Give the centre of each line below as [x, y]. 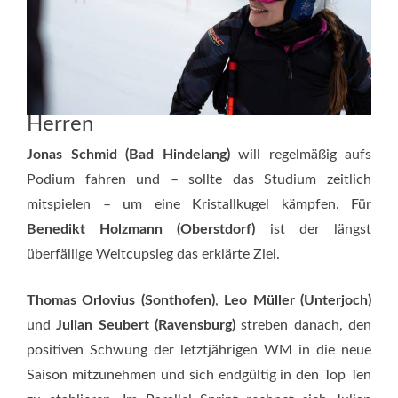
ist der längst [321, 229]
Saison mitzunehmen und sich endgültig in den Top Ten [199, 374]
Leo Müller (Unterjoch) [298, 300]
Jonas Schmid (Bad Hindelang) [128, 154]
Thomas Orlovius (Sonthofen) [121, 300]
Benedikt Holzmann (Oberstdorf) [148, 229]
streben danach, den [304, 325]
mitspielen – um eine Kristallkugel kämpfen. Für [199, 204]
